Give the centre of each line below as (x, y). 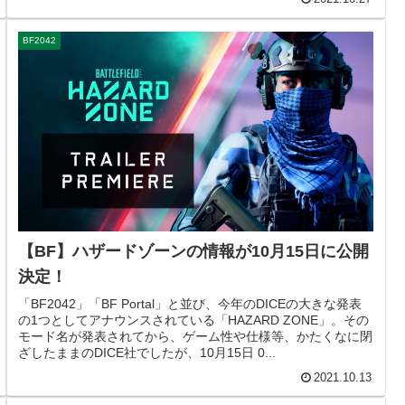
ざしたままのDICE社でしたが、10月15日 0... (147, 352)
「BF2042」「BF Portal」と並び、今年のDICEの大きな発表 (190, 303)
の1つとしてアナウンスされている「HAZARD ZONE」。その (194, 320)
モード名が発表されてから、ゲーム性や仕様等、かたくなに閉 (196, 336)
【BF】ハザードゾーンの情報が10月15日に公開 (194, 251)
